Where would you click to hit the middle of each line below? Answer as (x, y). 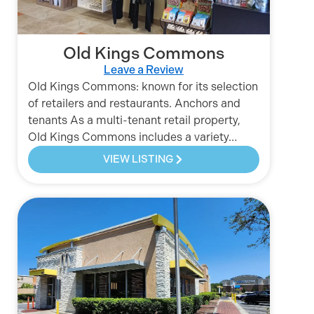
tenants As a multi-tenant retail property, (134, 121)
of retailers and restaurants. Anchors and (134, 104)
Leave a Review (144, 70)
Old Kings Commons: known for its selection (143, 87)
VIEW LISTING (138, 159)
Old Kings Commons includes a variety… (132, 137)
